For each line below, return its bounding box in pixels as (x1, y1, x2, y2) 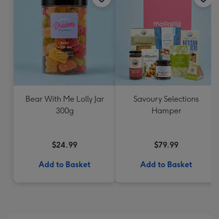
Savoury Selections (133, 94, 199, 104)
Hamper (151, 106, 181, 115)
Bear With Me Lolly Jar (25, 94, 104, 104)
